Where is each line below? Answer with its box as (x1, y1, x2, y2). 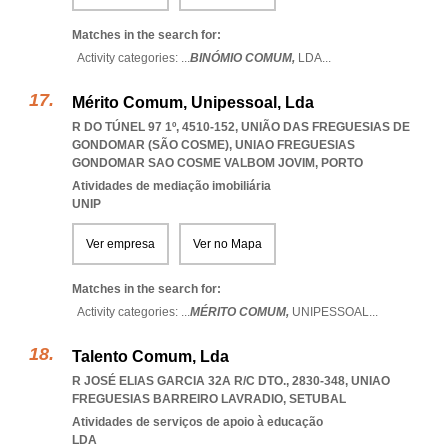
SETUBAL (289, 392, 346, 406)
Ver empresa (86, 237, 155, 251)
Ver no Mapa (193, 237, 262, 251)
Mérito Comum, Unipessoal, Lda (72, 94, 314, 111)
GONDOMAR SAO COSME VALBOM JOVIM (72, 156, 315, 170)
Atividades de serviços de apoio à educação (72, 415, 323, 429)
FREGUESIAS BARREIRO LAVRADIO (72, 392, 283, 406)
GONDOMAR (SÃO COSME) (72, 138, 229, 152)
